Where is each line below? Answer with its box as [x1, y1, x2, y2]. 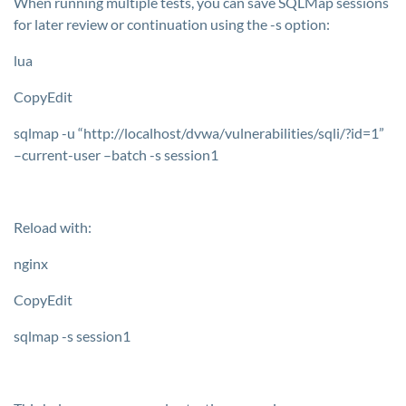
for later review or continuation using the [14, 15, 270, 33]
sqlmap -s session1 [14, 327, 130, 344]
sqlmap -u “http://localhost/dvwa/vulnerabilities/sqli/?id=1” [14, 124, 384, 141]
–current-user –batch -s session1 [14, 146, 218, 163]
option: [282, 15, 330, 33]
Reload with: [14, 218, 92, 236]
